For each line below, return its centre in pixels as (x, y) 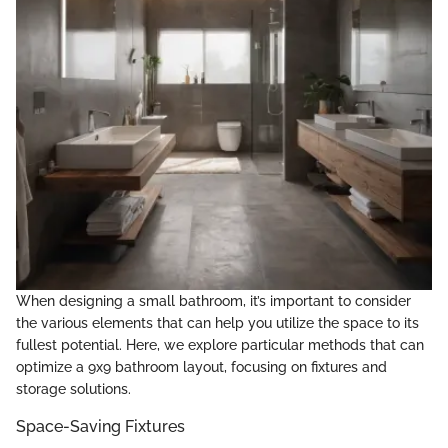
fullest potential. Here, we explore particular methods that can (220, 344)
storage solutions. (73, 388)
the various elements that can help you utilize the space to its (217, 322)
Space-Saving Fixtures (100, 426)
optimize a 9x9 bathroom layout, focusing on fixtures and (201, 366)
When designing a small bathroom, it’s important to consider (213, 300)
